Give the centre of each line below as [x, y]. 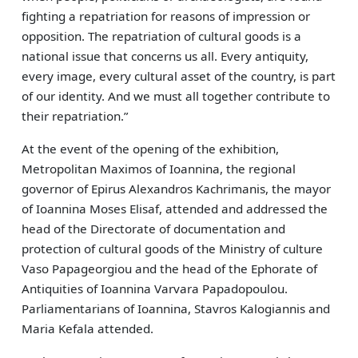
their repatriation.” [75, 116]
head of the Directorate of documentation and [154, 229]
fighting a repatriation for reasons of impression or [166, 16]
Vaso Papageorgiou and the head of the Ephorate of [170, 268]
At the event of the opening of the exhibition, [151, 149]
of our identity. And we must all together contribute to [176, 96]
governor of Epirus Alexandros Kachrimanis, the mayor [177, 189]
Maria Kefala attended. [88, 328]
